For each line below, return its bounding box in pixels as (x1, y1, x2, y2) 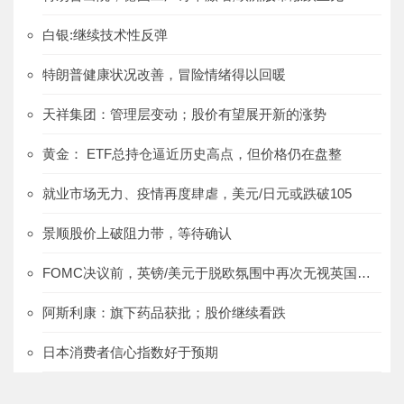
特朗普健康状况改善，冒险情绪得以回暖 (42, 67, 286, 83)
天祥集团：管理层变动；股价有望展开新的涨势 (42, 106, 326, 123)
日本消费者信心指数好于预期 (42, 344, 218, 361)
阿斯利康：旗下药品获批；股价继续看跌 (42, 305, 286, 321)
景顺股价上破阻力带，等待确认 (42, 225, 232, 242)
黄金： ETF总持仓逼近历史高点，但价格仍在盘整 (42, 146, 342, 162)
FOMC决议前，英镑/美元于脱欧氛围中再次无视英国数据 (357, 265, 371, 281)
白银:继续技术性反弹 (42, 27, 168, 43)
